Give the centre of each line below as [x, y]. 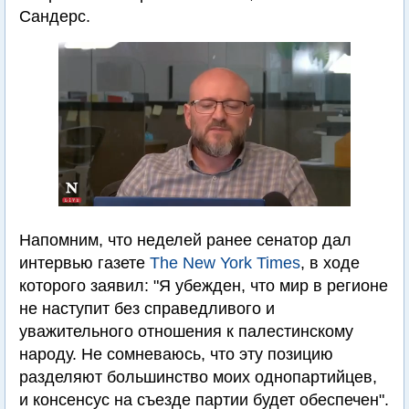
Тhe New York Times [225, 263]
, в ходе [330, 263]
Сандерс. [55, 16]
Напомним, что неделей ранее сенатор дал [185, 240]
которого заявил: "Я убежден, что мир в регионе [204, 286]
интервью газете [84, 263]
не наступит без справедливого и [147, 309]
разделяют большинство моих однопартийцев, [198, 377]
